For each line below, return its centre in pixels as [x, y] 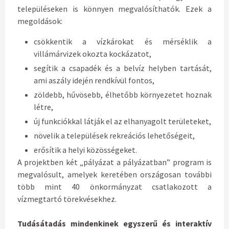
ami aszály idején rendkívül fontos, [94, 81]
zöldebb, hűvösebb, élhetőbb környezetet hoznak [123, 95]
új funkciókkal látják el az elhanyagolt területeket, [122, 121]
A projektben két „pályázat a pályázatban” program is [114, 162]
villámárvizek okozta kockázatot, [93, 54]
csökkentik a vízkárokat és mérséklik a [123, 42]
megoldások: [40, 21]
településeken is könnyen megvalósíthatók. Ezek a [114, 9]
